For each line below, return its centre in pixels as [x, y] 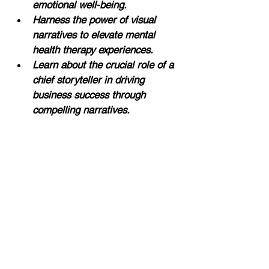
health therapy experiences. [93, 50]
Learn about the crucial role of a [104, 65]
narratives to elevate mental [95, 35]
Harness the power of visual [95, 20]
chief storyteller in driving [90, 80]
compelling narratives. [81, 110]
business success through [90, 95]
